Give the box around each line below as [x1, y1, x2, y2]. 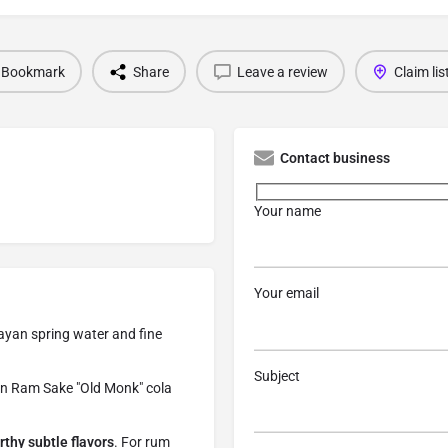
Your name [254, 202, 321, 219]
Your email [254, 285, 319, 302]
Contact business [280, 150, 390, 167]
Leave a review [237, 63, 328, 80]
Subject [254, 367, 300, 384]
